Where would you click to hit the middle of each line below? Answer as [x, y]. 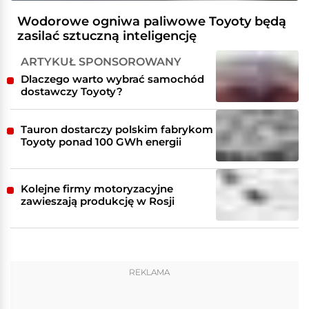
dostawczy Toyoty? [72, 91]
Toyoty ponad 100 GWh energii [101, 141]
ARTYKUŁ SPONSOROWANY [101, 61]
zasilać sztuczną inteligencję [107, 36]
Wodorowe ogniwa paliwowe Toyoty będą [152, 22]
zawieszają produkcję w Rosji [98, 201]
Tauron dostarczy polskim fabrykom [117, 129]
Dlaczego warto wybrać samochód [112, 79]
